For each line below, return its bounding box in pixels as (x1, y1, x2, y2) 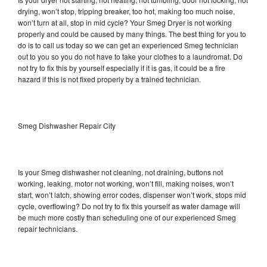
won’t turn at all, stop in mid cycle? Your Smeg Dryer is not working (18, 17, 232, 27)
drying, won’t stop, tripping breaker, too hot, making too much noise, (18, 5, 235, 16)
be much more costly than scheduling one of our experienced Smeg (18, 212, 236, 222)
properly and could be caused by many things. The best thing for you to (18, 28, 246, 39)
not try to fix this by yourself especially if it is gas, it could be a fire (18, 62, 225, 73)
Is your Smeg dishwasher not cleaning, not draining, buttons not (18, 166, 223, 177)
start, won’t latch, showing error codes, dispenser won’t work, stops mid (18, 189, 246, 200)
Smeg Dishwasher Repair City (18, 120, 116, 131)
